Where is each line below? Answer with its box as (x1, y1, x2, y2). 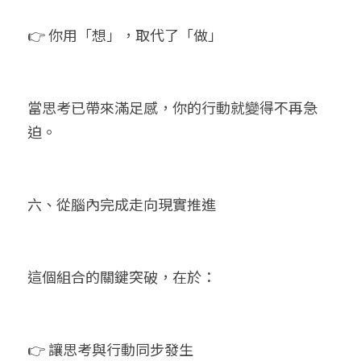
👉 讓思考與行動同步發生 (27, 338, 193, 359)
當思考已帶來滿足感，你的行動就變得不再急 (27, 97, 317, 118)
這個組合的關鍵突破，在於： (27, 266, 216, 287)
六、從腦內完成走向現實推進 (27, 193, 216, 214)
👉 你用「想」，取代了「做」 (27, 24, 222, 45)
